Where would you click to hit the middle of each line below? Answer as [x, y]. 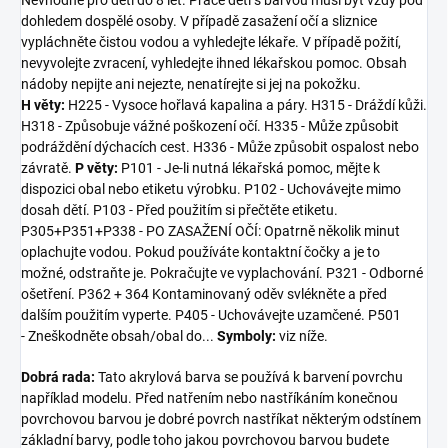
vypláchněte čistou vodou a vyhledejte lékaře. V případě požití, [211, 41]
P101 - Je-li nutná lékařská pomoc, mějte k [249, 167]
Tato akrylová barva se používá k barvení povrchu [249, 376]
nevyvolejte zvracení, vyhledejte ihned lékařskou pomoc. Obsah [214, 62]
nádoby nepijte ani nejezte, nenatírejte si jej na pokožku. [191, 83]
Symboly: [246, 335]
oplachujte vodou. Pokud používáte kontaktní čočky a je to [200, 251]
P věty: [96, 167]
